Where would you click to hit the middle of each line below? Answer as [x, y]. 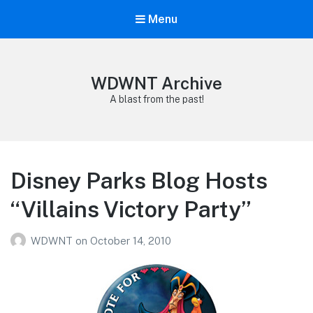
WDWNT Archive [156, 83]
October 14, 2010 [131, 240]
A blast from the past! [156, 100]
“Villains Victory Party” [131, 210]
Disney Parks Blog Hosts [139, 181]
